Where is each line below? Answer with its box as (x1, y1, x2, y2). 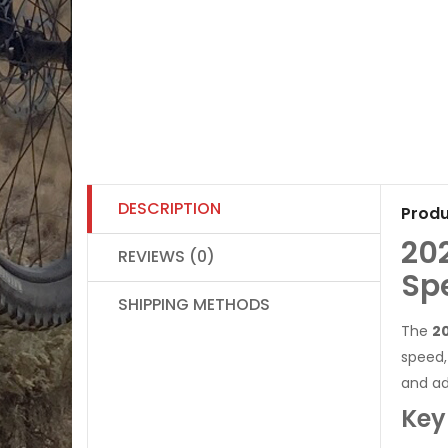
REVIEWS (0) (118, 244, 215, 268)
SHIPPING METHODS (118, 292, 270, 316)
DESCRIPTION (118, 196, 221, 220)
